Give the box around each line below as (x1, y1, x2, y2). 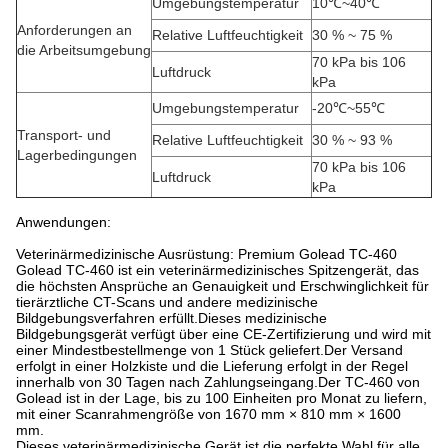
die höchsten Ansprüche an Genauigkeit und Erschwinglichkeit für (16, 278, 429, 294)
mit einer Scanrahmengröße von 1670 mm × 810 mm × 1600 (16, 406, 401, 422)
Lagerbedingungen (17, 147, 137, 163)
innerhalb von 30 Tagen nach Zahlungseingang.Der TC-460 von (16, 374, 420, 390)
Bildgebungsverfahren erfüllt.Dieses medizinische (16, 310, 327, 326)
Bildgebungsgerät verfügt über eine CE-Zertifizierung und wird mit (16, 326, 431, 342)
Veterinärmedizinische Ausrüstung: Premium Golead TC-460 (16, 246, 397, 262)
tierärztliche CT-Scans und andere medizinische (16, 294, 318, 310)
